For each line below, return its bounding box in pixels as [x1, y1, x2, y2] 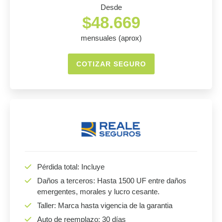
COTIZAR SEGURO [76, 60, 146, 68]
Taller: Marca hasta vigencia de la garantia [37, 201, 172, 210]
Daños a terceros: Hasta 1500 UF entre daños [37, 176, 186, 185]
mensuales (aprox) [80, 34, 142, 42]
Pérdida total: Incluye [37, 163, 105, 171]
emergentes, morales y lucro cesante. [37, 187, 160, 196]
